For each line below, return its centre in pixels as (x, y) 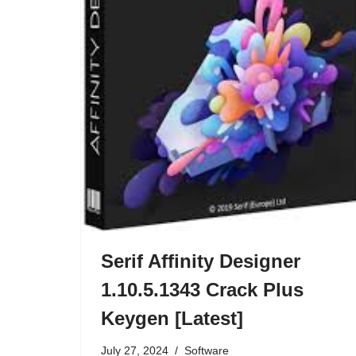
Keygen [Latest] (172, 318)
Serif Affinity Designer (201, 261)
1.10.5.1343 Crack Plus (202, 289)
